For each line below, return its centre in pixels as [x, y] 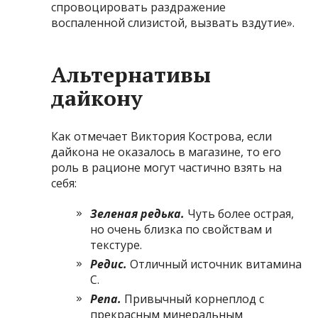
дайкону [97, 98]
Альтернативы [131, 74]
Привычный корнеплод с [194, 298]
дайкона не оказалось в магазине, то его [166, 152]
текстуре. [116, 245]
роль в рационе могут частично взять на [167, 167]
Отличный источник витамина [216, 264]
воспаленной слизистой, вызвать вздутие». [173, 22]
